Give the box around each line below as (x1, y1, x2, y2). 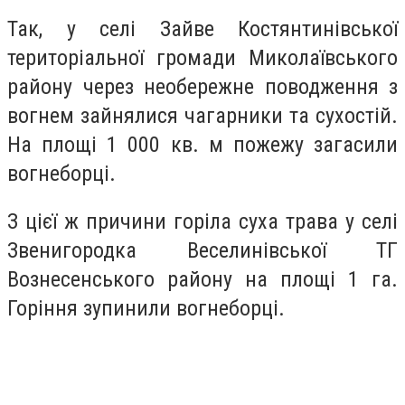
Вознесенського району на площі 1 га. (7, 267, 398, 293)
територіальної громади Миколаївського (7, 44, 398, 71)
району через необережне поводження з (7, 73, 398, 99)
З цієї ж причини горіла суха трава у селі (7, 209, 398, 235)
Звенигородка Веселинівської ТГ (7, 238, 398, 264)
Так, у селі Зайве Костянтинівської (7, 15, 398, 42)
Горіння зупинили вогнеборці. (7, 296, 285, 322)
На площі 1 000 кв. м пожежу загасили (7, 131, 398, 157)
